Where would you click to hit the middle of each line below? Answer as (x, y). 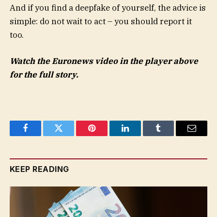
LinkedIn (140, 135)
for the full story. (44, 74)
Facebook (41, 135)
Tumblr (170, 135)
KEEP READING (39, 169)
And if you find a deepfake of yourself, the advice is (108, 8)
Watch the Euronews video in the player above (104, 61)
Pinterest (107, 135)
